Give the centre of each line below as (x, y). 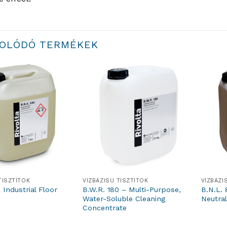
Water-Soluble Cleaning (124, 199)
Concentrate (105, 208)
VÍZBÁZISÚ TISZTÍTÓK (116, 180)
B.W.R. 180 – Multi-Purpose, (132, 190)
